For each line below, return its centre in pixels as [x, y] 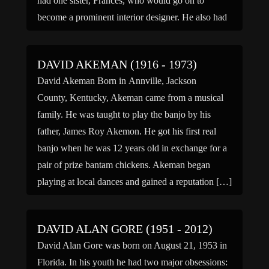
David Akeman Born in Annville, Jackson [117, 81]
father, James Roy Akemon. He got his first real [127, 131]
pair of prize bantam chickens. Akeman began [124, 165]
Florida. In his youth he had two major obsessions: [132, 262]
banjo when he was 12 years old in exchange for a [132, 148]
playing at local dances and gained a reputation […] [134, 182]
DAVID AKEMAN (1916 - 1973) [117, 64]
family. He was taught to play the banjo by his [124, 114]
